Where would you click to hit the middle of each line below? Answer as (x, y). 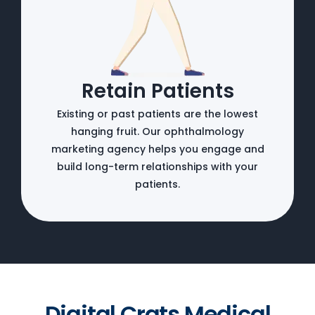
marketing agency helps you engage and (157, 149)
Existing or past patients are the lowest (157, 114)
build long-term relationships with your (157, 166)
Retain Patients (157, 91)
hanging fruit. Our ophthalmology (157, 131)
